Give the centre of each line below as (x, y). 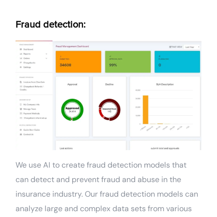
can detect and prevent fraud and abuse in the (99, 180)
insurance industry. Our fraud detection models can (107, 194)
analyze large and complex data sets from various (104, 209)
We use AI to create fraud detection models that (101, 165)
